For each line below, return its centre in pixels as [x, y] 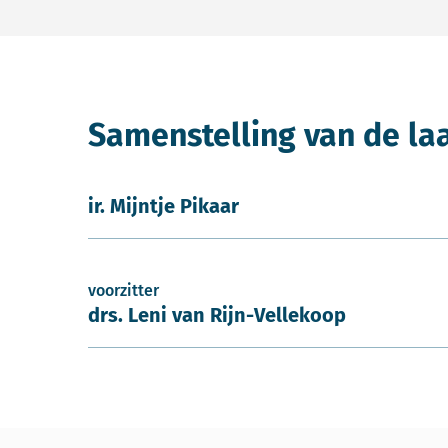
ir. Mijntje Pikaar [163, 206]
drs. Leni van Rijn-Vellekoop [217, 315]
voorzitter [123, 290]
